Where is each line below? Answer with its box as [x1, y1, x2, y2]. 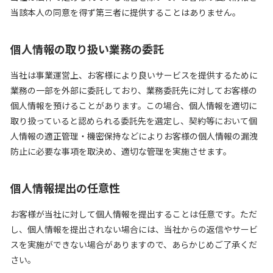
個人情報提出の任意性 [10, 180, 120, 196]
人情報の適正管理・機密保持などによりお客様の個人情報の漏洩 [10, 130, 258, 142]
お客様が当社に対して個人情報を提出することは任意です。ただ [10, 208, 257, 220]
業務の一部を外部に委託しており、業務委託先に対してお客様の [10, 84, 257, 96]
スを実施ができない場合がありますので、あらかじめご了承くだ [10, 238, 257, 250]
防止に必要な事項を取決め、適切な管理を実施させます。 [10, 145, 232, 157]
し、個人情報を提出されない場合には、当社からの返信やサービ [10, 223, 258, 235]
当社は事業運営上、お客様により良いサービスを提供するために [10, 69, 258, 81]
